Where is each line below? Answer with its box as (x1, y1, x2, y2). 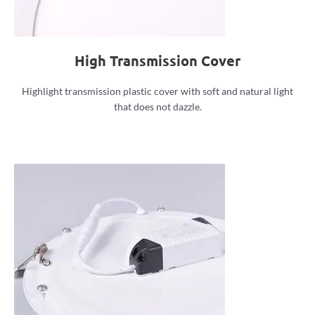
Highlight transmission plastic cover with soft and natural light (22, 84, 293, 97)
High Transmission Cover (75, 51, 240, 70)
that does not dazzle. (113, 100, 202, 112)
